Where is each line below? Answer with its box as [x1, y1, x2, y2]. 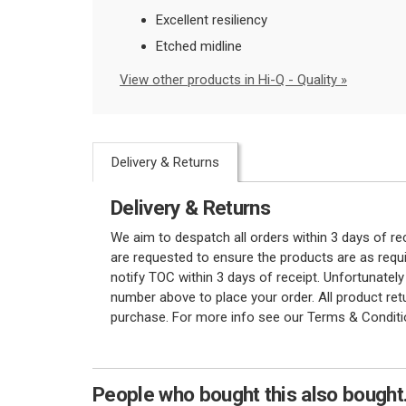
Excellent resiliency [156, 11, 267, 28]
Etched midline [156, 38, 246, 55]
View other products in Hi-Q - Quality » [120, 72, 347, 89]
